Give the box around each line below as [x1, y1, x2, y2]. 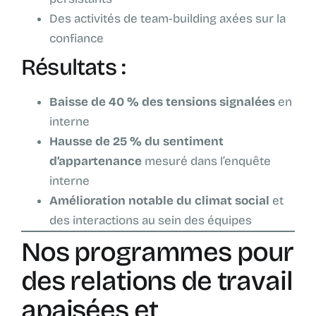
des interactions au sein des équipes [49, 213, 252, 229]
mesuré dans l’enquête [142, 154, 271, 169]
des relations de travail [21, 265, 293, 298]
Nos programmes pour [21, 236, 294, 269]
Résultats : [21, 54, 126, 82]
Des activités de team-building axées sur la [49, 11, 286, 27]
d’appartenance [49, 154, 142, 169]
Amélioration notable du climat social [49, 193, 269, 209]
